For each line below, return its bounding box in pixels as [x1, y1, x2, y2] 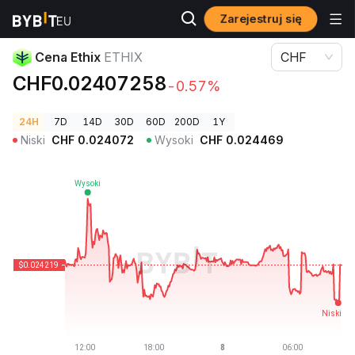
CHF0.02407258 [13, 72, 166, 95]
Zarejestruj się [219, 11, 302, 26]
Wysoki [155, 133, 193, 147]
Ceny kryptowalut [13, 13, 95, 25]
